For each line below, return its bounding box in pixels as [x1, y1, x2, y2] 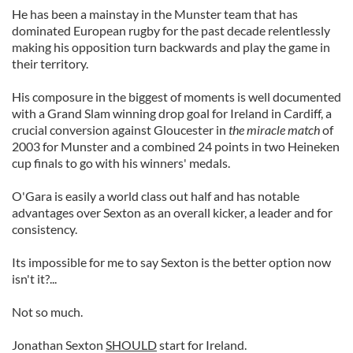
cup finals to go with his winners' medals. [12, 155, 230, 170]
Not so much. [12, 304, 83, 319]
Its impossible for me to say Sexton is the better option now [12, 255, 331, 269]
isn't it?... [12, 271, 57, 286]
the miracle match [229, 122, 320, 137]
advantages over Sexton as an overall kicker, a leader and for [12, 205, 333, 220]
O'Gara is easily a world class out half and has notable [12, 188, 299, 203]
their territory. [12, 56, 88, 71]
